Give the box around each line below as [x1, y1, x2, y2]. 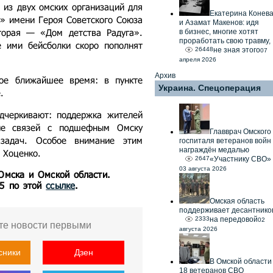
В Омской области [210, 257, 272, 266]
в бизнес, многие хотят [179, 27, 258, 36]
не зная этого [213, 46, 260, 54]
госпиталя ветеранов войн [179, 136, 271, 145]
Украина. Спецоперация [158, 83, 261, 93]
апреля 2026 [179, 56, 216, 63]
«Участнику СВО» [210, 155, 271, 163]
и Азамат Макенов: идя [179, 18, 259, 27]
